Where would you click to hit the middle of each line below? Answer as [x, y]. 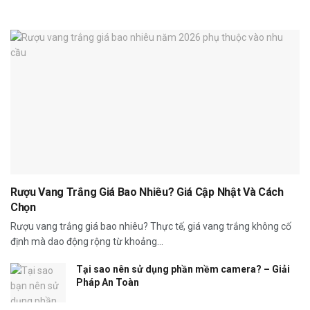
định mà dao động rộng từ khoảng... [87, 241]
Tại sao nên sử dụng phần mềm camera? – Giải [183, 269]
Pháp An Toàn [108, 282]
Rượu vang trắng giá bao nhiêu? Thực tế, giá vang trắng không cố [151, 226]
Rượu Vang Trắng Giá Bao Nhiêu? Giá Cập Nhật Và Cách [147, 192]
